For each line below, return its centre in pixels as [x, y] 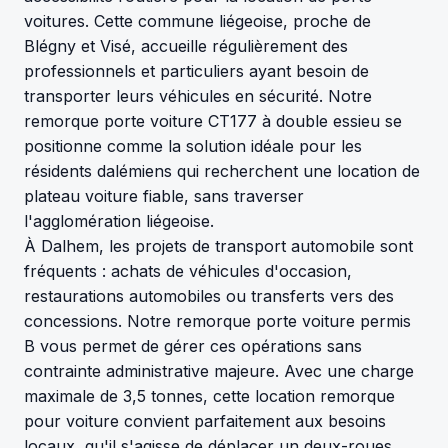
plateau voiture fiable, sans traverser [164, 195]
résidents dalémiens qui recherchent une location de [222, 170]
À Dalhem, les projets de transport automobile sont [218, 245]
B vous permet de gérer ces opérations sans [193, 345]
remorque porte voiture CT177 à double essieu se [213, 120]
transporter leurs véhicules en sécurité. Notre [198, 95]
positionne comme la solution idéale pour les [193, 145]
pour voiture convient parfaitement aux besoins [205, 420]
